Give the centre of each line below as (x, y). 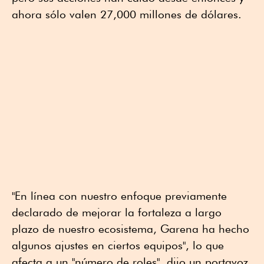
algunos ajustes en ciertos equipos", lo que (118, 245)
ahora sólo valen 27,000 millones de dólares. (127, 14)
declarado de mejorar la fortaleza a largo (117, 212)
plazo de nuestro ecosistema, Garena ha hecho (131, 228)
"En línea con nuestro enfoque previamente (119, 195)
